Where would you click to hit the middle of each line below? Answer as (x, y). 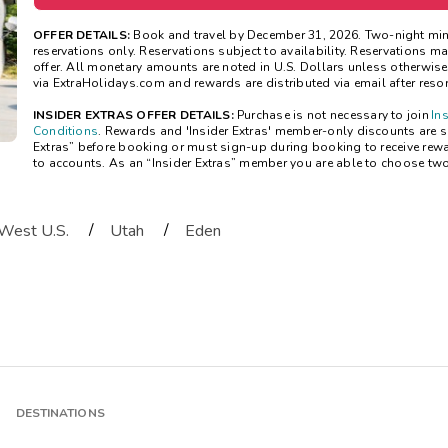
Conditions (65, 131)
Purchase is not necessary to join (334, 115)
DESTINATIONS (60, 413)
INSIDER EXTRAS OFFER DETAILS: (134, 115)
